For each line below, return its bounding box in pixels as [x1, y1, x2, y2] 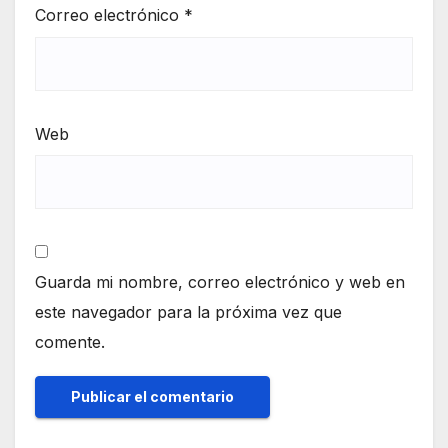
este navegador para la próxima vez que [35, 301, 342, 322]
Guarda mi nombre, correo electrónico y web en [35, 271, 405, 292]
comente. [35, 331, 105, 352]
